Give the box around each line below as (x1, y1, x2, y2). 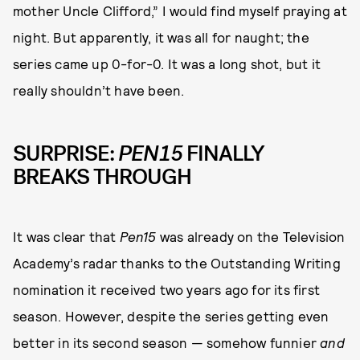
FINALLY (182, 138, 264, 168)
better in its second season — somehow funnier (13, 333, 321, 350)
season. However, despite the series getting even (13, 307, 329, 324)
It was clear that (13, 227, 120, 244)
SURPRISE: (13, 138, 118, 168)
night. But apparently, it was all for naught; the (13, 28, 309, 45)
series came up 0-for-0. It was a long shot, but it (13, 55, 321, 72)
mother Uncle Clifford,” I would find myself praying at (13, 2, 347, 18)
